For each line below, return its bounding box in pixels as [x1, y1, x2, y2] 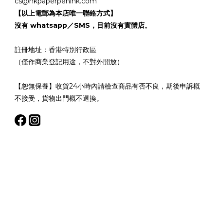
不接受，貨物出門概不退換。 [15, 94, 103, 103]
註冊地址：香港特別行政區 [15, 45, 96, 54]
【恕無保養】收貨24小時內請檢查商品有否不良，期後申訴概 [15, 82, 200, 91]
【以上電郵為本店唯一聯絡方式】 [15, 9, 117, 18]
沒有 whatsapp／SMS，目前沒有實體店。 [15, 21, 151, 30]
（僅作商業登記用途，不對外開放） [15, 57, 124, 66]
